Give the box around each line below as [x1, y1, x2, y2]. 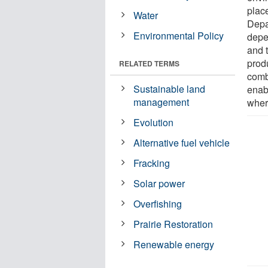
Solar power [133, 176, 185, 190]
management [133, 95, 190, 109]
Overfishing [133, 196, 182, 211]
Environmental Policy [133, 28, 224, 42]
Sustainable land [133, 81, 206, 96]
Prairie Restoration [133, 217, 214, 231]
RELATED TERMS [119, 57, 179, 69]
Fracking [133, 156, 170, 170]
